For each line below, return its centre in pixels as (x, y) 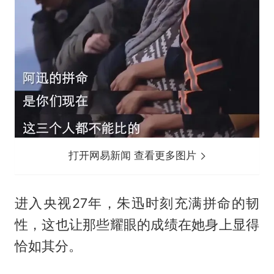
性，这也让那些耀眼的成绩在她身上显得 (137, 225)
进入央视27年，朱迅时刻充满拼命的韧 (137, 203)
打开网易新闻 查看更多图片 (134, 156)
